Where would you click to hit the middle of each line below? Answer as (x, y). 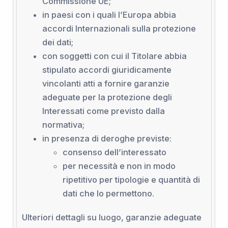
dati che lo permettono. (108, 193)
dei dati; (58, 42)
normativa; (63, 124)
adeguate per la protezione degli (107, 97)
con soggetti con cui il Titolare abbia (114, 56)
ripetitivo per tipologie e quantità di (131, 179)
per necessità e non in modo (119, 166)
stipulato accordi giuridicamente (107, 69)
